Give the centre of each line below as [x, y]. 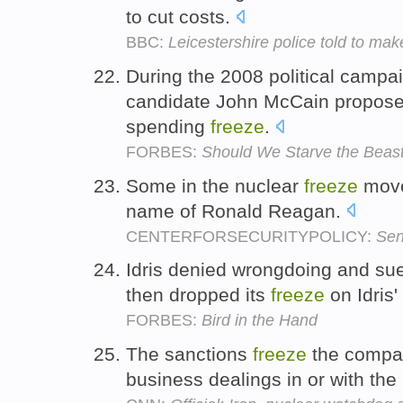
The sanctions [189, 354]
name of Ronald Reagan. [236, 210]
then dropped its [198, 295]
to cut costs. [181, 16]
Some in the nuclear [215, 185]
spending [168, 126]
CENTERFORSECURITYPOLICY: [251, 236]
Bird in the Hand [260, 321]
